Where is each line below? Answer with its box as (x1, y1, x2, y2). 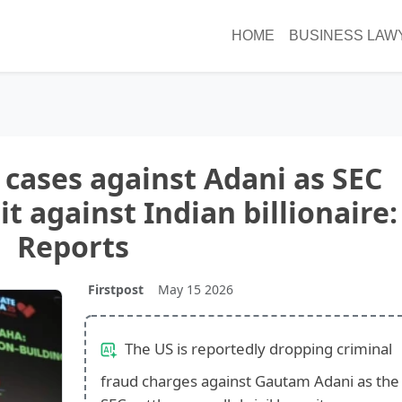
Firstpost (87, 280, 144, 298)
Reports (17, 226, 129, 266)
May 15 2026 (157, 280, 233, 298)
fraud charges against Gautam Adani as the (100, 370, 399, 391)
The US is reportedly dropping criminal (120, 337, 392, 359)
